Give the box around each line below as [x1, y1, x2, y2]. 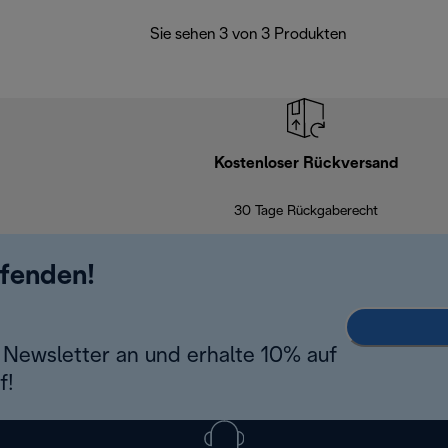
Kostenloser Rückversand [213, 156, 398, 172]
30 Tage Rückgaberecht [233, 205, 378, 219]
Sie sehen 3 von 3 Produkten [150, 27, 346, 43]
